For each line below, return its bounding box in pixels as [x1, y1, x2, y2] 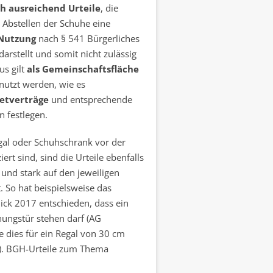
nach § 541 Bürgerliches [35, 32, 140, 44]
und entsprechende [48, 93, 132, 105]
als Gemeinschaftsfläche [26, 63, 139, 75]
